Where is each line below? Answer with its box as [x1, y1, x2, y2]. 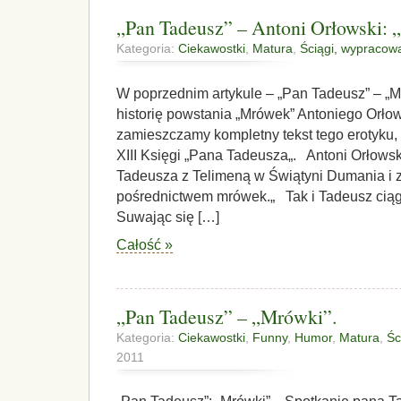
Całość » [116, 237, 173, 253]
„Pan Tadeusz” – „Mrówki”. [116, 303, 337, 329]
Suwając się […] [116, 209, 219, 225]
